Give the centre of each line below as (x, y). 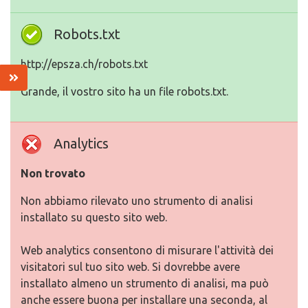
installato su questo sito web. (94, 217)
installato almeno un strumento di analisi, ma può (145, 283)
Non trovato (53, 173)
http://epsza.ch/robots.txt (84, 64)
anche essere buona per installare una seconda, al (144, 300)
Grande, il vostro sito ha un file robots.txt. (124, 91)
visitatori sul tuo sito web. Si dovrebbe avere (130, 267)
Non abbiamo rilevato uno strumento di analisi (137, 201)
